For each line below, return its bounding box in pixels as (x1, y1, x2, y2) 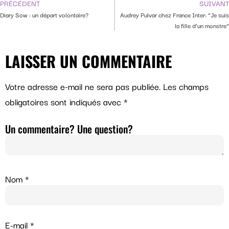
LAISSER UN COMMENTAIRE (5, 49, 172, 73)
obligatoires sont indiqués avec (5, 94, 124, 108)
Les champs (163, 79, 209, 93)
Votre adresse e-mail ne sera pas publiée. (5, 79, 161, 93)
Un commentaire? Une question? (5, 121, 133, 136)
